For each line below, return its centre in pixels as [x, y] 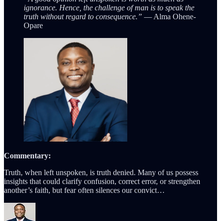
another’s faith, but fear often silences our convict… [84, 190]
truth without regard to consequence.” [83, 16]
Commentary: [27, 155]
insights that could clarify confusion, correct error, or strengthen [102, 181]
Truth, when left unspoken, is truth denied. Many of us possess [101, 172]
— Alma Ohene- [169, 16]
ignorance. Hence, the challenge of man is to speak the [109, 7]
